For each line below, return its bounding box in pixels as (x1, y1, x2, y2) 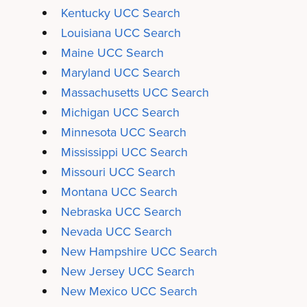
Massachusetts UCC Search (60, 84, 209, 101)
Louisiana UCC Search (60, 24, 181, 41)
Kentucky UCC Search (60, 4, 180, 21)
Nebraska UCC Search (60, 203, 182, 220)
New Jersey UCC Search (60, 262, 195, 280)
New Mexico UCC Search (60, 282, 197, 299)
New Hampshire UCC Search (60, 243, 217, 260)
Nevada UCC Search (60, 223, 172, 240)
